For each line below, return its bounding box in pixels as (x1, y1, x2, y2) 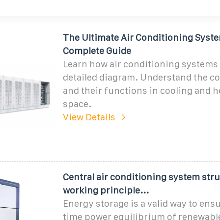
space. (62, 98, 91, 109)
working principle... (62, 185, 149, 195)
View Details (62, 111, 115, 122)
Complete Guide (62, 45, 131, 56)
